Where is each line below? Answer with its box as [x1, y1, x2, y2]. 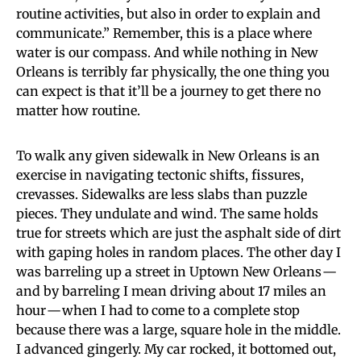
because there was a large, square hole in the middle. [16, 321, 341, 338]
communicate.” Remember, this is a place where [16, 24, 312, 41]
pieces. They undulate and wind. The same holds [16, 205, 318, 222]
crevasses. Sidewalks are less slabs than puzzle [16, 185, 307, 202]
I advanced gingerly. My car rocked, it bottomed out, [16, 340, 336, 357]
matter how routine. [16, 102, 140, 118]
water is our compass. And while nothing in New [16, 44, 318, 60]
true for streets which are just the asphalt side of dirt [16, 224, 341, 241]
